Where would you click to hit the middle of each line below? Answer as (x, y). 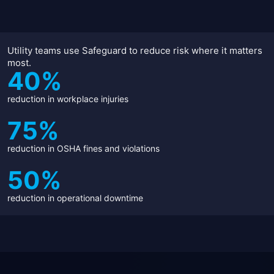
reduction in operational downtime (75, 198)
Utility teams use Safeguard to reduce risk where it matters (135, 50)
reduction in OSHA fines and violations (83, 148)
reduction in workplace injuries (68, 99)
